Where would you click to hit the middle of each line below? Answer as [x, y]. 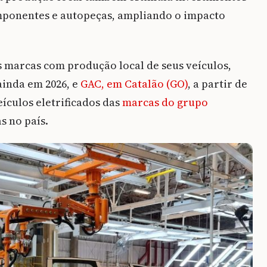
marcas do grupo [165, 103]
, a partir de [218, 84]
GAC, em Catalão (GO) [134, 84]
